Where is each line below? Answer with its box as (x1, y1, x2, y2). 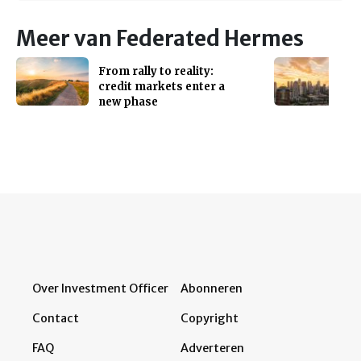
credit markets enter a (98, 79, 225, 93)
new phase (98, 94, 158, 109)
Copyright (180, 310, 239, 326)
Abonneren (180, 280, 243, 296)
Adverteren (180, 340, 244, 355)
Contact (32, 310, 79, 326)
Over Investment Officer (32, 280, 168, 296)
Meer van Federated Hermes (16, 25, 304, 52)
